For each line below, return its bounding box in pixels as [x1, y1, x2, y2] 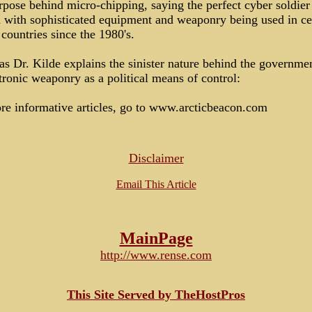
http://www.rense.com [100, 248, 212, 262]
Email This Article [116, 178, 196, 190]
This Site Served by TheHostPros [67, 288, 245, 302]
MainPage [119, 229, 193, 247]
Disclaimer [128, 151, 184, 165]
